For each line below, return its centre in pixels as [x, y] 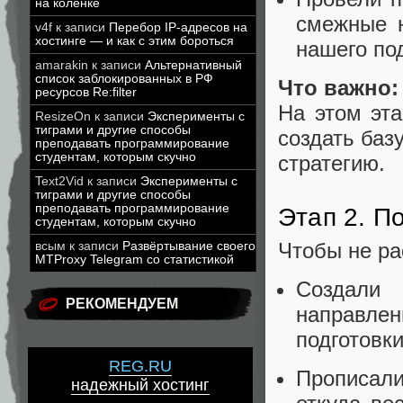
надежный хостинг [140, 385]
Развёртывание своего [189, 246]
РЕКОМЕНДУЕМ [122, 304]
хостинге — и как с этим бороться [134, 41]
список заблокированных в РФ [124, 79]
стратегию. [331, 164]
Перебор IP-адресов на [178, 27]
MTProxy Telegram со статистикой [134, 260]
